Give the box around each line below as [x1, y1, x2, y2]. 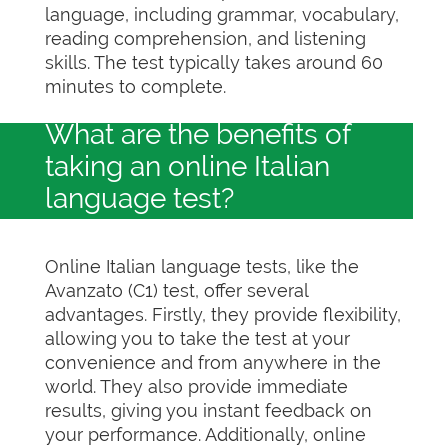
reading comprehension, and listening [45, 28, 366, 49]
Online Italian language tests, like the [45, 256, 359, 277]
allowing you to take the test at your [45, 328, 350, 349]
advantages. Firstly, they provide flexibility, [45, 304, 401, 325]
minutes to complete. [45, 76, 226, 97]
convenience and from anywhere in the [45, 352, 381, 373]
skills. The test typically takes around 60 [45, 52, 383, 73]
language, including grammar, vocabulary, [45, 4, 399, 25]
